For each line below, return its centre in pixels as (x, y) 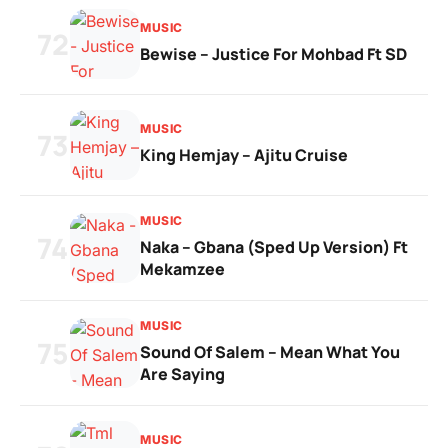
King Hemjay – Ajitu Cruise (244, 155)
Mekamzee (182, 269)
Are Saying (182, 374)
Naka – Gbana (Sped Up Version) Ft (274, 247)
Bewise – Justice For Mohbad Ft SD (273, 54)
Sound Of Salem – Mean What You (270, 352)
